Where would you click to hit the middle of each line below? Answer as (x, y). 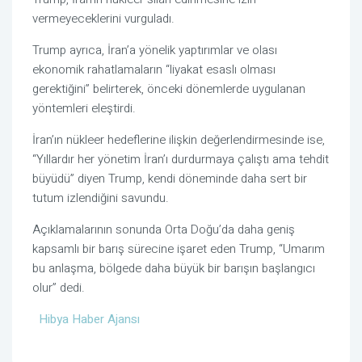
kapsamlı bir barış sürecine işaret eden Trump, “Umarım (179, 249)
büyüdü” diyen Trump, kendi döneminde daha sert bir (170, 179)
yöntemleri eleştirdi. (84, 109)
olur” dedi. (59, 288)
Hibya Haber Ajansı (89, 320)
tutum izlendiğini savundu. (101, 198)
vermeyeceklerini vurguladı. (103, 19)
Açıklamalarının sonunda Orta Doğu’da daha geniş (164, 230)
